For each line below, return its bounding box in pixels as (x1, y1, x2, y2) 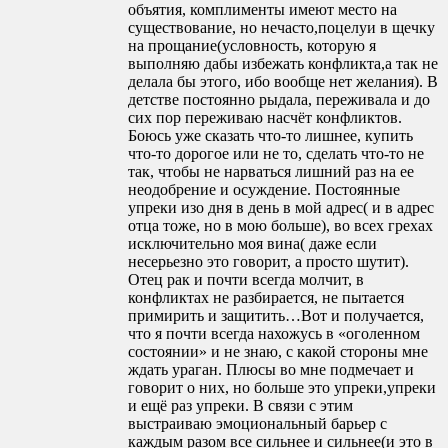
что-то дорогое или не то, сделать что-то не (128, 145, 424, 163)
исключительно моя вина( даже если (128, 235, 377, 253)
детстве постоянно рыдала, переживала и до (128, 91, 430, 109)
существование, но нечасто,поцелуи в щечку (128, 19, 435, 37)
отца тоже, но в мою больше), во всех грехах (128, 217, 433, 235)
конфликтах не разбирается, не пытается (128, 289, 404, 307)
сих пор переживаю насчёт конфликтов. (128, 109, 402, 127)
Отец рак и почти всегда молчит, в (128, 271, 364, 289)
